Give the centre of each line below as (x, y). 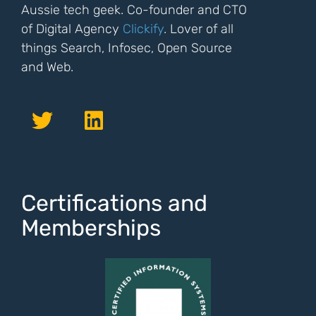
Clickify (143, 29)
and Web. (47, 67)
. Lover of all (199, 29)
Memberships (91, 228)
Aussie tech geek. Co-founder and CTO (134, 10)
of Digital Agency (72, 29)
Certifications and (114, 203)
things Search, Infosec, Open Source (127, 48)
